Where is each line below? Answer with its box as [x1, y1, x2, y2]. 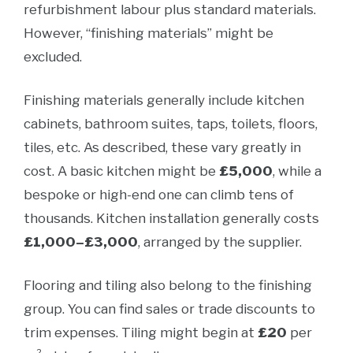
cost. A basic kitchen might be [24, 163, 219, 179]
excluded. [24, 49, 82, 65]
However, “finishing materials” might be [24, 25, 273, 41]
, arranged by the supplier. [138, 234, 302, 250]
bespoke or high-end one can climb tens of [24, 187, 294, 203]
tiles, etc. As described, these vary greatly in [24, 139, 301, 155]
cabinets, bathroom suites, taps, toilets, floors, [24, 116, 318, 132]
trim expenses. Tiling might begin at [24, 325, 258, 340]
